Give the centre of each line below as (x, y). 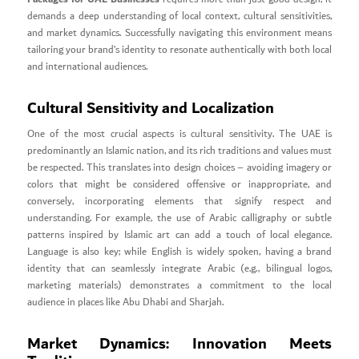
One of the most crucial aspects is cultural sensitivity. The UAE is (179, 134)
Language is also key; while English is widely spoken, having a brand (179, 252)
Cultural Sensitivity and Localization (150, 108)
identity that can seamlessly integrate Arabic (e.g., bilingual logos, (179, 268)
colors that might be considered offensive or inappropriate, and (179, 184)
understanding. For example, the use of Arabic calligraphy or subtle (179, 218)
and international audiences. (87, 67)
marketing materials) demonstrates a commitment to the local (179, 285)
